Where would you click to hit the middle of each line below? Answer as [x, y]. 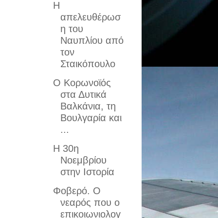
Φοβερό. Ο [77, 191]
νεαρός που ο [90, 202]
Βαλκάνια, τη [88, 106]
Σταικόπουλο [88, 64]
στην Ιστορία [87, 172]
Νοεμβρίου [83, 160]
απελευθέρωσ [90, 17]
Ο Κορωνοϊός [82, 83]
